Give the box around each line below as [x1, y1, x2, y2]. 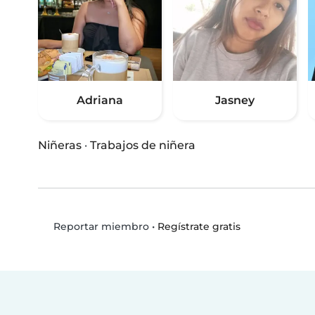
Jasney [215, 94, 255, 108]
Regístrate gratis [157, 219, 240, 233]
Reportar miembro [50, 220, 149, 233]
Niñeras [38, 139, 82, 153]
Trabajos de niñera [90, 139, 195, 153]
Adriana [77, 94, 123, 108]
